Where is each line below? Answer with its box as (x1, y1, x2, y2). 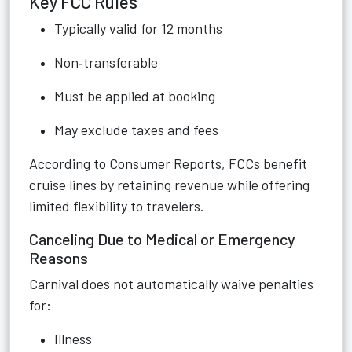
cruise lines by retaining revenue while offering (29, 176, 310, 193)
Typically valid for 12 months (54, 20, 222, 37)
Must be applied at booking (54, 87, 215, 104)
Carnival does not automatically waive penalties (29, 275, 313, 292)
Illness (54, 330, 92, 347)
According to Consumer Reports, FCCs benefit (29, 155, 307, 172)
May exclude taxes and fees (54, 121, 218, 138)
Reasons (29, 248, 88, 267)
